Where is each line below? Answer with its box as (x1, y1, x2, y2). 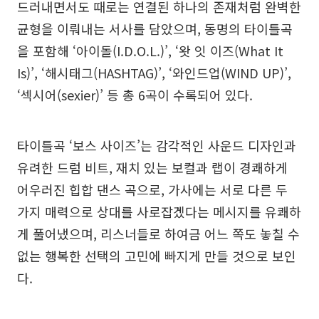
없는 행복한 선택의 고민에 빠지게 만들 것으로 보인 (17, 246, 296, 265)
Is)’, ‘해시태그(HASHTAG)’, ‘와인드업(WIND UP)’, (17, 63, 291, 82)
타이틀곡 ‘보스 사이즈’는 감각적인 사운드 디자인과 (17, 135, 296, 155)
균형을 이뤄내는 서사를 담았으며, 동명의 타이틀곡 (17, 19, 293, 38)
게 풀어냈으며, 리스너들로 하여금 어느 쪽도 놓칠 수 (17, 224, 300, 243)
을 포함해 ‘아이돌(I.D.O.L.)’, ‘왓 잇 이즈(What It (17, 41, 283, 60)
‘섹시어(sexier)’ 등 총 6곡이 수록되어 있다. (17, 85, 253, 104)
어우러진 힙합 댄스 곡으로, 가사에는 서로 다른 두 (17, 179, 288, 199)
